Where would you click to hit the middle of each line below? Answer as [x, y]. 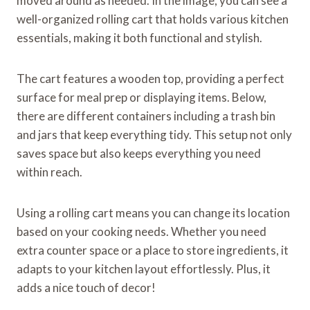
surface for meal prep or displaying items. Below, [142, 97]
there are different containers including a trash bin [146, 116]
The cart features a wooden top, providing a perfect [151, 78]
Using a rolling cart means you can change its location [153, 212]
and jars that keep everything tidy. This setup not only [154, 134]
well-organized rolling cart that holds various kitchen [153, 19]
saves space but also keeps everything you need [139, 153]
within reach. [49, 172]
